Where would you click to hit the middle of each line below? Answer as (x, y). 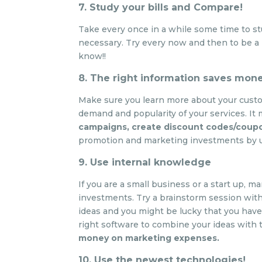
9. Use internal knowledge (145, 162)
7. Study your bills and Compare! (161, 7)
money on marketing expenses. (149, 238)
